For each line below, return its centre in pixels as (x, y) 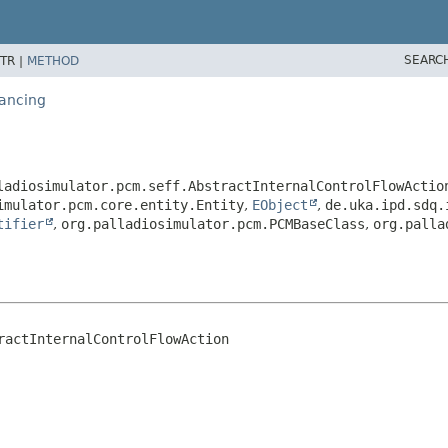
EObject (280, 204)
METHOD (53, 60)
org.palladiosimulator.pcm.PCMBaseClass (213, 223)
